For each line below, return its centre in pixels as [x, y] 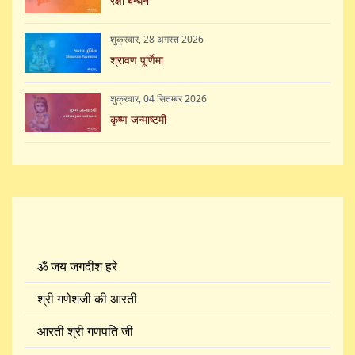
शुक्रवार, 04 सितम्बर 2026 [158, 98]
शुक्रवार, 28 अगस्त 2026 [157, 39]
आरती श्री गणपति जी [85, 331]
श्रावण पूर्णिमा [137, 59]
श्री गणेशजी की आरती [87, 298]
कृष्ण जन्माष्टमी [138, 119]
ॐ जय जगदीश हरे [77, 266]
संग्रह [50, 223]
